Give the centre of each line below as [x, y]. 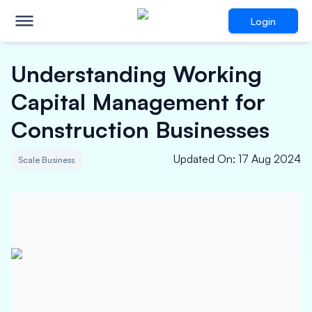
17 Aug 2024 [270, 159]
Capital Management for [138, 102]
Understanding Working [136, 74]
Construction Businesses [140, 130]
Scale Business [46, 160]
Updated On [203, 159]
